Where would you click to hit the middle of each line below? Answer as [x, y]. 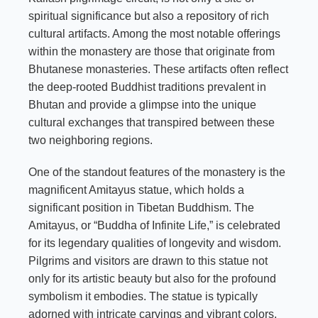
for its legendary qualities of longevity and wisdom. [155, 243]
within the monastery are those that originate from [152, 51]
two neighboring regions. [91, 140]
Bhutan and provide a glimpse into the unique [142, 104]
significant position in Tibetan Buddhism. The [141, 207]
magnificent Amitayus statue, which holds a [136, 190]
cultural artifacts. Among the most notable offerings [154, 33]
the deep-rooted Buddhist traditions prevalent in [147, 87]
